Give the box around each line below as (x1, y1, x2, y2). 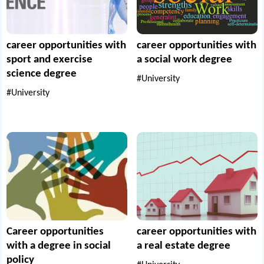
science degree (6, 68, 77, 80)
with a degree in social (6, 240, 111, 252)
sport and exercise (6, 54, 93, 65)
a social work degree (137, 54, 232, 65)
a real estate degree (137, 240, 230, 252)
